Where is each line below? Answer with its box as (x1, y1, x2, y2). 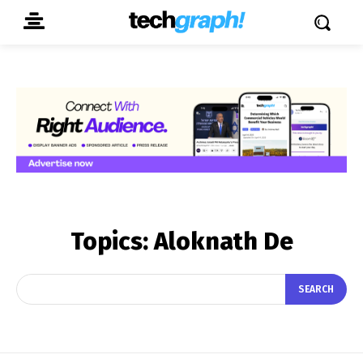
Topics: (70, 226, 154, 256)
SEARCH (298, 284, 334, 296)
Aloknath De (153, 226, 293, 256)
